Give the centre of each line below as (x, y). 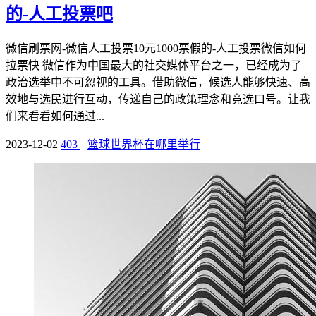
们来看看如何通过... (55, 116)
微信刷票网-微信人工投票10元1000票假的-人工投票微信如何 (156, 48)
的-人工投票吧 (59, 14)
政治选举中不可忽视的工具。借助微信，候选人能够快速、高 (158, 82)
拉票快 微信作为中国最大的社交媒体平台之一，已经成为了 (154, 65)
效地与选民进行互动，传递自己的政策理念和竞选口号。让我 (158, 99)
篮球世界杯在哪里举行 (144, 144)
